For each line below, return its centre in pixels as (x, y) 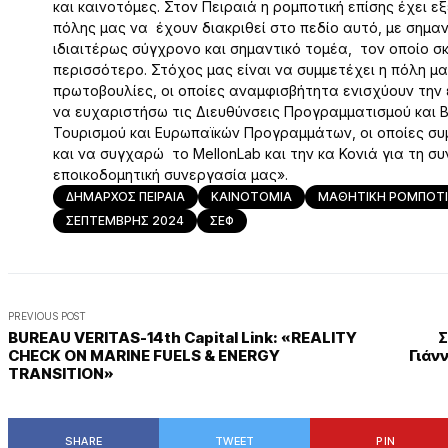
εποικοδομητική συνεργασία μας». (170, 174)
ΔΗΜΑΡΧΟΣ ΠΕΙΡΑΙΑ (125, 196)
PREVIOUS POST (47, 316)
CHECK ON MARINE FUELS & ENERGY (144, 355)
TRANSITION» (61, 373)
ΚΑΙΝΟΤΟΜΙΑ (251, 196)
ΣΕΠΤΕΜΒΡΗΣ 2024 (125, 220)
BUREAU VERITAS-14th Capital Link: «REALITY (182, 337)
